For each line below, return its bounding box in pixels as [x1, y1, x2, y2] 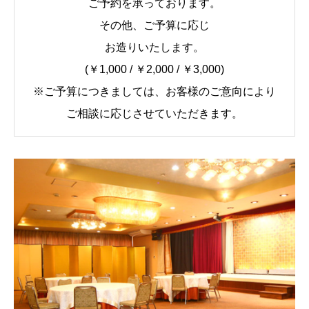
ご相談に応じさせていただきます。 [66, 108, 243, 120]
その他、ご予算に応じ [99, 19, 210, 32]
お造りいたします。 [105, 41, 204, 54]
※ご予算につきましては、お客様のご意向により [33, 86, 276, 98]
